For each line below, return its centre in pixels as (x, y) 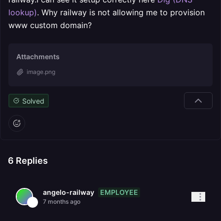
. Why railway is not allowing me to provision (121, 12)
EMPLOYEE (119, 192)
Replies (31, 161)
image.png (41, 72)
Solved (33, 101)
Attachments (38, 56)
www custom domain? (50, 25)
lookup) (23, 12)
